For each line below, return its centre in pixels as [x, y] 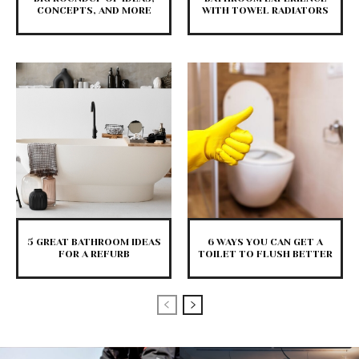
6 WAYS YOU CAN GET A [265, 242]
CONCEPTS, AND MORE [94, 11]
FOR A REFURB [94, 254]
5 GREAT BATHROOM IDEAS [94, 242]
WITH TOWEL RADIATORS [265, 11]
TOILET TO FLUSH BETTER [265, 254]
